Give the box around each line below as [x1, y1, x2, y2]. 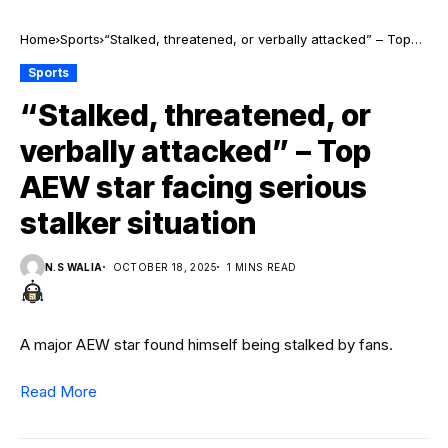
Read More [20, 382, 97, 401]
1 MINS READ [227, 260, 297, 273]
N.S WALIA [45, 260, 103, 273]
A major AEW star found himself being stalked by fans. [20, 335, 393, 354]
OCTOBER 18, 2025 [112, 260, 218, 273]
